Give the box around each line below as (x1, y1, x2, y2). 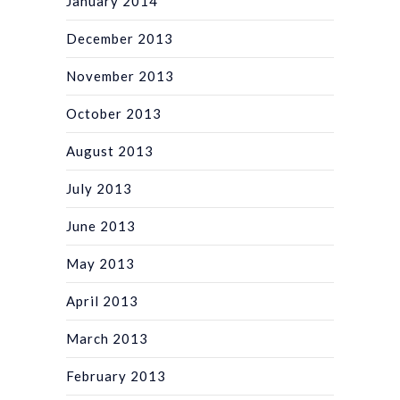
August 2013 (66, 142, 154, 159)
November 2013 (66, 67, 174, 84)
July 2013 (66, 179, 132, 196)
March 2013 (66, 329, 148, 346)
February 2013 (66, 367, 166, 384)
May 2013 (66, 254, 135, 271)
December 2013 (66, 29, 173, 46)
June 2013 (66, 217, 136, 234)
